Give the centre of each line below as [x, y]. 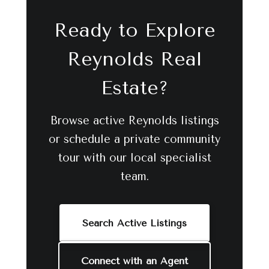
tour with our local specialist [134, 158]
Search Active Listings [134, 223]
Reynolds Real [134, 59]
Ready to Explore [134, 30]
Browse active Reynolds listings [134, 121]
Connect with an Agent [134, 261]
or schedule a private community [134, 139]
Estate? [134, 88]
